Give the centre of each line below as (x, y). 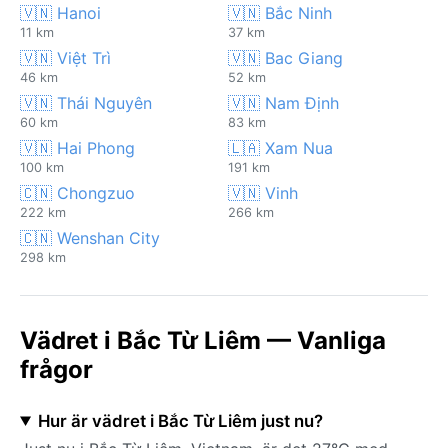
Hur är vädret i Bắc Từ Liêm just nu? (180, 420)
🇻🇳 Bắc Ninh (280, 12)
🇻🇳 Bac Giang (285, 57)
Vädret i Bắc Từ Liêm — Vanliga (203, 340)
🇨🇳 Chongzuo (77, 192)
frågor (56, 369)
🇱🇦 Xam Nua (280, 147)
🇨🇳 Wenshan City (90, 237)
